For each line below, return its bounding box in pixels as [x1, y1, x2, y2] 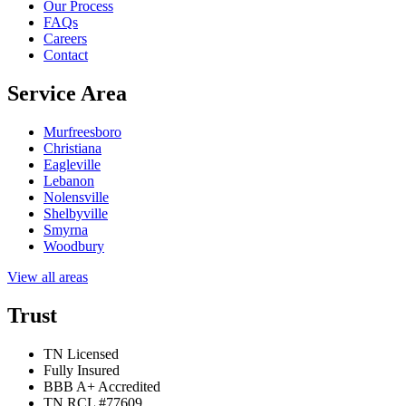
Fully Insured [43, 362, 120, 378]
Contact [43, 47, 88, 63]
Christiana [43, 140, 101, 156]
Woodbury [43, 237, 104, 254]
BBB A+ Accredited [43, 378, 160, 394]
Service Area [7, 82, 127, 106]
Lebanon [43, 172, 94, 188]
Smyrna [43, 221, 88, 237]
